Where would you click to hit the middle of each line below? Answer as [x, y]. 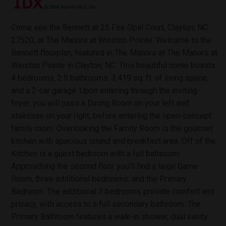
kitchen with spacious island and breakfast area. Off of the [114, 141]
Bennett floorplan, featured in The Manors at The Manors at [114, 53]
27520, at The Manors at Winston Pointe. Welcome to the [111, 40]
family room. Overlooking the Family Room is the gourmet [112, 128]
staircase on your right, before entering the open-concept [111, 116]
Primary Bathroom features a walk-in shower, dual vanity [109, 217]
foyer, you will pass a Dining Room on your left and [100, 103]
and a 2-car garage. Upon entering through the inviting [104, 91]
